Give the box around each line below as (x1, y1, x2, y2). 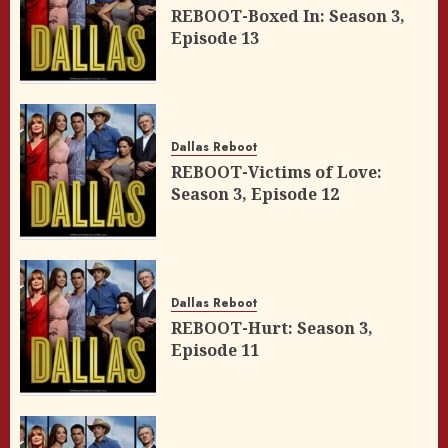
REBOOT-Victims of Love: (171, 160, 382, 183)
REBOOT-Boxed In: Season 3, (171, 4, 405, 27)
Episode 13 (171, 26, 259, 49)
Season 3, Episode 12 (171, 182, 339, 205)
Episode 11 (171, 338, 259, 361)
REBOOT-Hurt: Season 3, (171, 316, 373, 339)
